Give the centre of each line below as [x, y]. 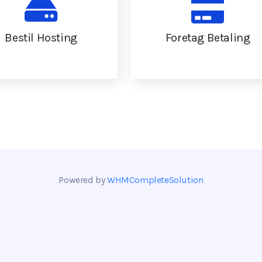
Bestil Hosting [41, 38]
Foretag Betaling [208, 38]
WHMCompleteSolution [155, 180]
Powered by [83, 180]
